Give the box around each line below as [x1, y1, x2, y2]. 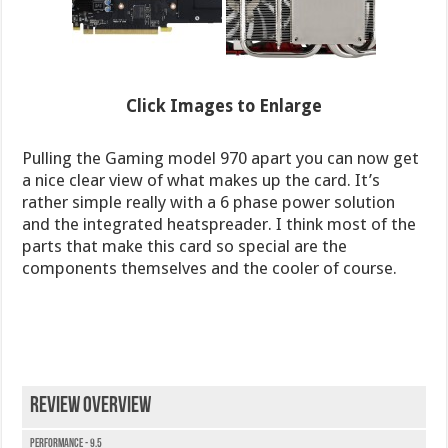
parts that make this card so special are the [22, 236, 348, 257]
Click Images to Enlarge [125, 96, 322, 117]
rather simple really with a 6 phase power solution [22, 192, 396, 213]
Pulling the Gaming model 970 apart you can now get [22, 148, 420, 169]
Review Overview [30, 395, 152, 419]
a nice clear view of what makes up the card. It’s [22, 170, 381, 191]
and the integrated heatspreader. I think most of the [22, 214, 417, 235]
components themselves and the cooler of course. [22, 258, 398, 279]
